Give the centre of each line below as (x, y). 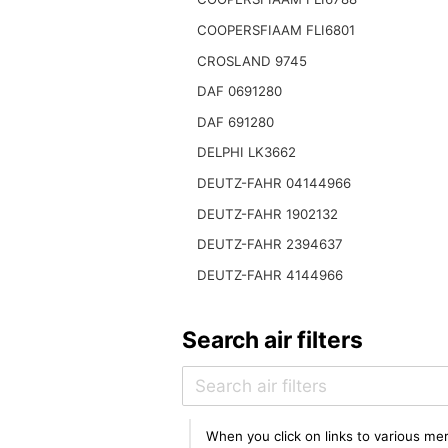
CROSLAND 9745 (251, 60)
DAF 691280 (235, 121)
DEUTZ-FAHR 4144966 (269, 274)
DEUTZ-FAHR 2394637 (269, 244)
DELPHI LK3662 (246, 152)
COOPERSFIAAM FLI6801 (275, 30)
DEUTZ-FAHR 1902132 (267, 213)
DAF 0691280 (239, 91)
